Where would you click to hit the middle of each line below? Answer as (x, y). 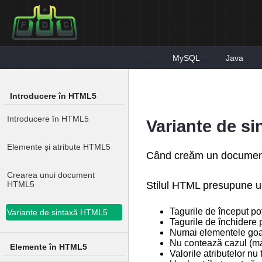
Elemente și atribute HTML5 (59, 147)
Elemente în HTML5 (49, 247)
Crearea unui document (51, 175)
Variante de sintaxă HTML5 (57, 212)
